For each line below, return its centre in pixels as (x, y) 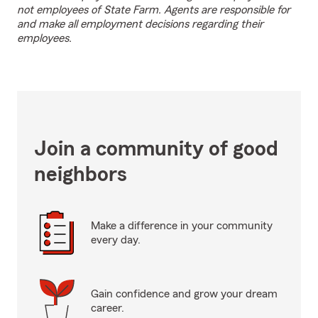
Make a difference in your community (182, 226)
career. (108, 308)
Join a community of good (156, 149)
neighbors (81, 175)
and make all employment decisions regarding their (140, 24)
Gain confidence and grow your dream (184, 294)
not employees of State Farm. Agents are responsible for (154, 10)
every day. (116, 240)
